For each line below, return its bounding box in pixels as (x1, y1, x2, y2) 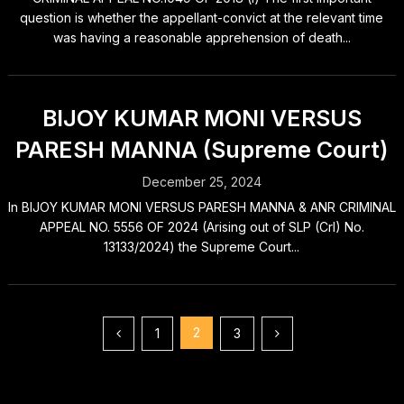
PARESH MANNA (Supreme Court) (15, 136, 389, 163)
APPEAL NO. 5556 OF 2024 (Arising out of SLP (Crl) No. (39, 219, 364, 234)
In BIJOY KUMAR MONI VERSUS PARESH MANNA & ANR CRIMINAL (7, 199, 396, 215)
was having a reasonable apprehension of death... (52, 30, 351, 45)
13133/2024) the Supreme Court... (104, 239, 300, 254)
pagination (6, 350, 133, 378)
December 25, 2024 (142, 174, 262, 189)
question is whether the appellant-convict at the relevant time (20, 10, 384, 25)
